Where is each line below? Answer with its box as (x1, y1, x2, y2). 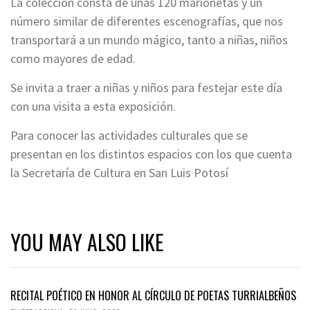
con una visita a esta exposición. (10, 98, 176, 115)
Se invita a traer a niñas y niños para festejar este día (10, 80, 282, 96)
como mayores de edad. (10, 51, 136, 67)
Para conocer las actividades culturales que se (10, 127, 248, 144)
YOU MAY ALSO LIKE (10, 226, 163, 258)
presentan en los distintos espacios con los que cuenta (10, 146, 292, 163)
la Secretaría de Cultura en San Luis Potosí (10, 165, 228, 181)
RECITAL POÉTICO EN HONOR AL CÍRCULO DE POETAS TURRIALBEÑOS (10, 287, 296, 304)
